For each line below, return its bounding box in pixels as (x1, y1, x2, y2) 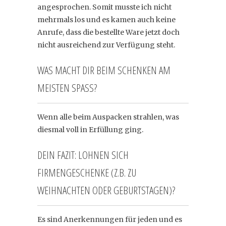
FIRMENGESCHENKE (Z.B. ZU (37, 165, 136, 180)
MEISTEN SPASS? (37, 80, 94, 95)
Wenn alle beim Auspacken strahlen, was (37, 112, 179, 122)
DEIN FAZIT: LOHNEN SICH (37, 147, 129, 162)
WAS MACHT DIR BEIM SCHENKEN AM (37, 63, 171, 77)
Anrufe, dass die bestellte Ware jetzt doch (37, 27, 180, 37)
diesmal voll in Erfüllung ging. (37, 125, 143, 134)
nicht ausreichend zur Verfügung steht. (37, 40, 175, 49)
